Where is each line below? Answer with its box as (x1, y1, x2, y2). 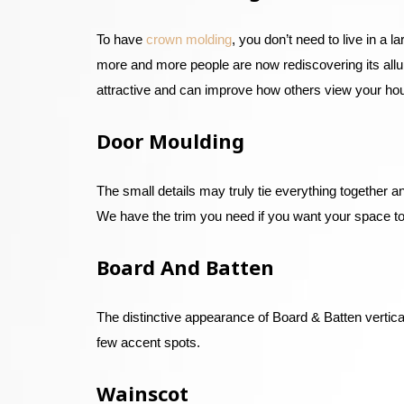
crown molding (145, 32, 232, 47)
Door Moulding (96, 127, 244, 154)
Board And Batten (96, 253, 274, 280)
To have (96, 32, 146, 47)
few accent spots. (96, 335, 200, 350)
